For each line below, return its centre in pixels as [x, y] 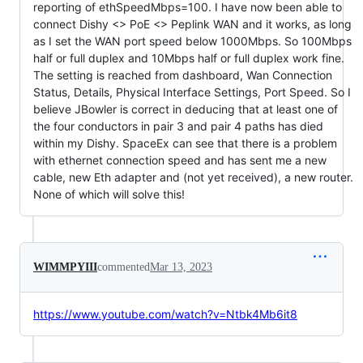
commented [124, 267]
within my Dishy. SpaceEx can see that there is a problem [185, 143]
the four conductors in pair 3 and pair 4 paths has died [178, 126]
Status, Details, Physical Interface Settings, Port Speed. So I [192, 92]
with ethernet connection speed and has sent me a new [180, 160]
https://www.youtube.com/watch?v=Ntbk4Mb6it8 [165, 314]
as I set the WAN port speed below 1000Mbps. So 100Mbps [192, 41]
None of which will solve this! [109, 194]
